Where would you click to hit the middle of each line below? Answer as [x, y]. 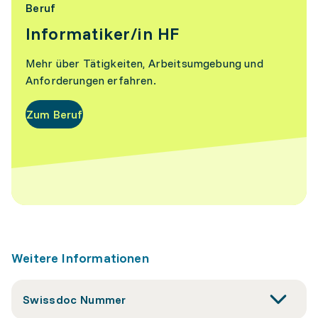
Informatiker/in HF [103, 33]
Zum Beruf [55, 114]
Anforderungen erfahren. [91, 80]
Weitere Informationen [80, 258]
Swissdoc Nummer [75, 300]
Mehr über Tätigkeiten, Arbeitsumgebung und [144, 63]
